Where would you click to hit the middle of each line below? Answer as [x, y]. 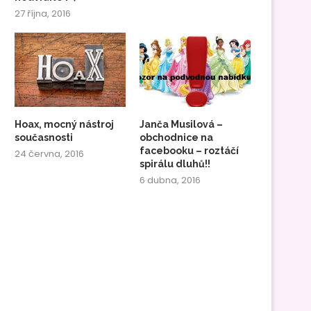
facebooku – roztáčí [190, 150]
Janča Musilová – [182, 124]
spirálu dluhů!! [175, 163]
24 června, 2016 [49, 153]
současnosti [44, 137]
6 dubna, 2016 [170, 180]
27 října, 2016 [43, 13]
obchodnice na [177, 137]
